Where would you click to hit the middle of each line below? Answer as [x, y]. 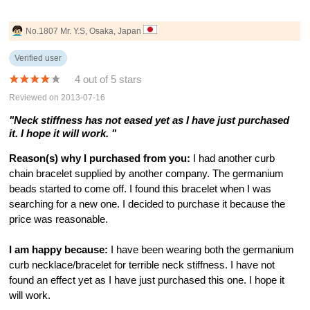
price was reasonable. [59, 219]
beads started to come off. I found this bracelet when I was [140, 189]
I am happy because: [59, 249]
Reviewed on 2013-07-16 [57, 98]
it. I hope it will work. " [63, 134]
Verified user [38, 58]
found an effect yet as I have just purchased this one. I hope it [147, 280]
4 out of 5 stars [109, 80]
